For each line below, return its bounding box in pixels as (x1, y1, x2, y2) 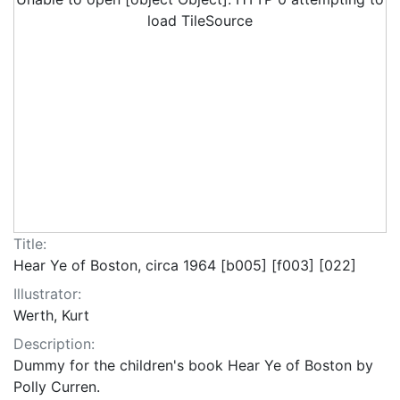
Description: (13, 335, 95, 354)
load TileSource (147, 12, 253, 30)
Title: (13, 235, 46, 254)
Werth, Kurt (13, 306, 89, 325)
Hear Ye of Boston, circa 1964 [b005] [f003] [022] (13, 256, 356, 275)
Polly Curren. (13, 378, 100, 396)
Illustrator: (13, 285, 81, 304)
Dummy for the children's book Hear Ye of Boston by (13, 356, 373, 375)
